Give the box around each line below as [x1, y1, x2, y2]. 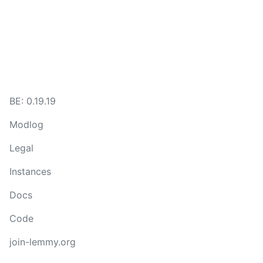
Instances [9, 166, 51, 177]
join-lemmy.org [9, 236, 76, 248]
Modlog [9, 119, 43, 130]
